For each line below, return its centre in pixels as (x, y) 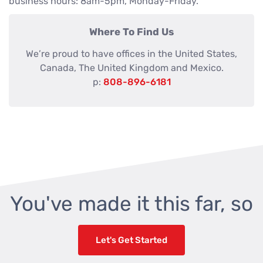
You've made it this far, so (131, 204)
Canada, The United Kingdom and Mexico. (131, 68)
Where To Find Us (131, 32)
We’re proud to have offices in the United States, (131, 54)
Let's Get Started (131, 240)
